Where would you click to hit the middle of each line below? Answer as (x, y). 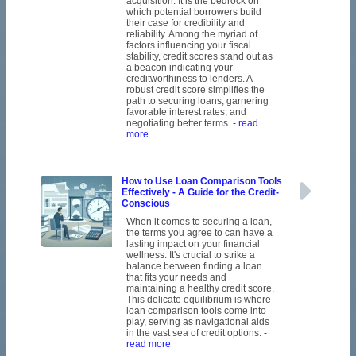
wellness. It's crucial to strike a (190, 255)
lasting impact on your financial (193, 244)
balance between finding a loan (194, 267)
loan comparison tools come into (196, 311)
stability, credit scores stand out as (199, 57)
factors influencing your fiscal (188, 46)
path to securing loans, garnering (197, 101)
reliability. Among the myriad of (192, 35)
